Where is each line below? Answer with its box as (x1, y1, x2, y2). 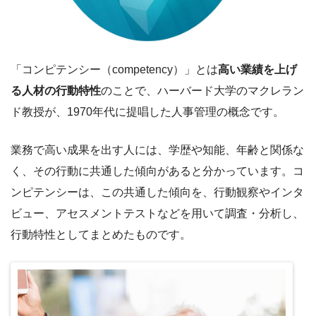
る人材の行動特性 (11, 85, 101, 97)
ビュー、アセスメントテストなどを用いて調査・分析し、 (11, 207, 304, 220)
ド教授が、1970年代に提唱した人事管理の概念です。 (11, 106, 284, 119)
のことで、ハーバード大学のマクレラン (101, 85, 304, 97)
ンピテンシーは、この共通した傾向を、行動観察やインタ (11, 186, 304, 199)
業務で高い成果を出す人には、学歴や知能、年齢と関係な (11, 144, 304, 157)
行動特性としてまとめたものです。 (11, 229, 191, 241)
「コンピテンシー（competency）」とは (11, 63, 218, 76)
